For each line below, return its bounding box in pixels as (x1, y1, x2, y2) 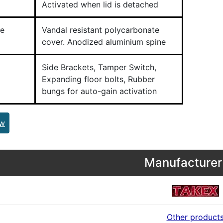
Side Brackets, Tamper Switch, (42, 62, 156, 72)
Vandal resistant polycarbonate (42, 25, 159, 35)
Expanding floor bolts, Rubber (42, 74, 155, 84)
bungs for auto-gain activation (42, 86, 157, 96)
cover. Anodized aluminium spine (42, 37, 166, 47)
